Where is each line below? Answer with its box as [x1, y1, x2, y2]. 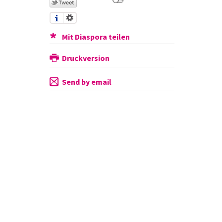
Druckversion [62, 53, 110, 63]
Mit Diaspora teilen [62, 31, 130, 42]
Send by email [62, 76, 111, 87]
